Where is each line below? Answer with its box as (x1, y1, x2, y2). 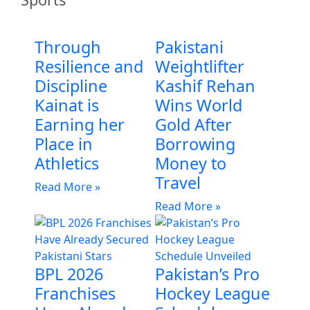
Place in (35, 132, 93, 155)
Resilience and (35, 55, 143, 77)
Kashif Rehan (155, 74, 255, 97)
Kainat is (35, 93, 99, 116)
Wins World (155, 93, 242, 116)
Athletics (35, 152, 99, 174)
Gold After (155, 113, 232, 136)
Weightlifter (155, 55, 244, 77)
